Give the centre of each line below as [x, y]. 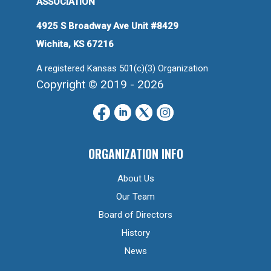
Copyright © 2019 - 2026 [100, 85]
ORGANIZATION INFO [135, 154]
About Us [135, 179]
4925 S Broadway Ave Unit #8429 [107, 26]
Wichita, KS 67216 [75, 44]
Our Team [135, 197]
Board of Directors [135, 215]
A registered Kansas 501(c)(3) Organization [122, 69]
